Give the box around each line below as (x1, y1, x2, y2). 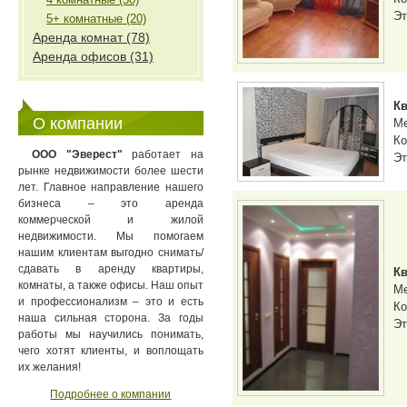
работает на (122, 148, 204, 161)
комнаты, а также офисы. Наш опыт (18, 279, 203, 292)
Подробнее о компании (50, 388, 172, 401)
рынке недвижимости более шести (18, 164, 203, 177)
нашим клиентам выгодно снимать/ (18, 246, 203, 259)
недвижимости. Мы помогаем (18, 230, 203, 243)
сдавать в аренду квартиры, (18, 263, 203, 275)
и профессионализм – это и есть (18, 295, 203, 308)
